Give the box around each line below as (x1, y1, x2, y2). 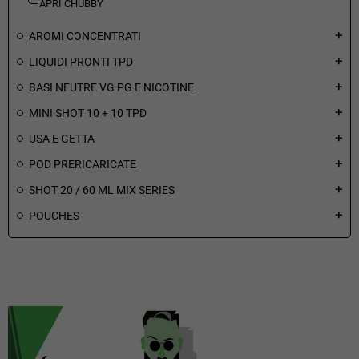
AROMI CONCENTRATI (29, 29, 141, 42)
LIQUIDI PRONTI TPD (29, 54, 133, 68)
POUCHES (29, 208, 79, 222)
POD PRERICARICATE (29, 157, 136, 171)
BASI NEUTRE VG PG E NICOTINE (29, 80, 194, 94)
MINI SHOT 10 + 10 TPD (29, 106, 147, 119)
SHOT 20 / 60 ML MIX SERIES (29, 183, 175, 196)
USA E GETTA (29, 131, 95, 145)
